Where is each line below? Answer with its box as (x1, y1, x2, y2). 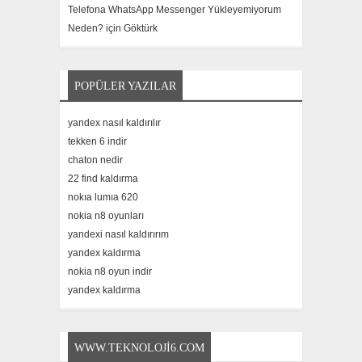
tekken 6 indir (68, 136, 127, 148)
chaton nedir (68, 154, 123, 166)
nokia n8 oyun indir (68, 266, 152, 278)
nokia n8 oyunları (68, 210, 144, 222)
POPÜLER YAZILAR (74, 80, 176, 93)
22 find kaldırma (68, 173, 138, 185)
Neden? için (68, 23, 124, 35)
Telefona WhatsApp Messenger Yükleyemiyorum (68, 4, 281, 16)
